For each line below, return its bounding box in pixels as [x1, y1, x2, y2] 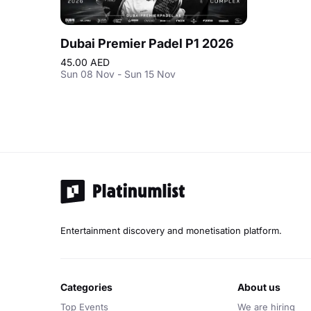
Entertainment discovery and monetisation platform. [60, 225, 282, 236]
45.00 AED [60, 56, 110, 68]
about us [244, 281, 280, 293]
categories [67, 281, 112, 293]
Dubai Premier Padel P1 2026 [60, 36, 234, 51]
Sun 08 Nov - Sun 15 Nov [60, 68, 176, 80]
